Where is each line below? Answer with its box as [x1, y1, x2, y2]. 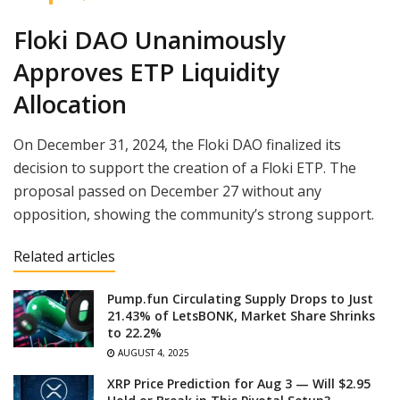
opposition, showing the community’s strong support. [13, 204, 378, 225]
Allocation [13, 87, 127, 121]
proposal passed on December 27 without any [13, 181, 321, 202]
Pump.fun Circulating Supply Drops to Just [107, 290, 373, 308]
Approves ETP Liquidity [13, 55, 279, 89]
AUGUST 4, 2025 [115, 346, 189, 360]
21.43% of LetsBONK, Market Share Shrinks [107, 307, 375, 325]
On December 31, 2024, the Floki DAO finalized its [13, 135, 341, 155]
